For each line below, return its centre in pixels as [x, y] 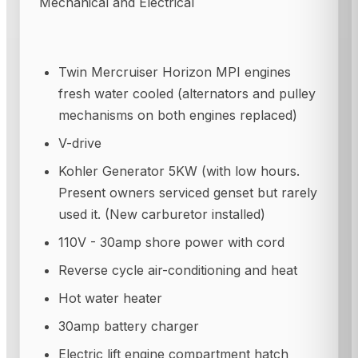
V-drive [80, 143]
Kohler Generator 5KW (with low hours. [179, 171]
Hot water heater [110, 298]
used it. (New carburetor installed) [162, 215]
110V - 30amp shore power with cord [171, 243]
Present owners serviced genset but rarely [188, 193]
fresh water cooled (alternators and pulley [187, 94]
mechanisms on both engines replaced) [178, 115]
